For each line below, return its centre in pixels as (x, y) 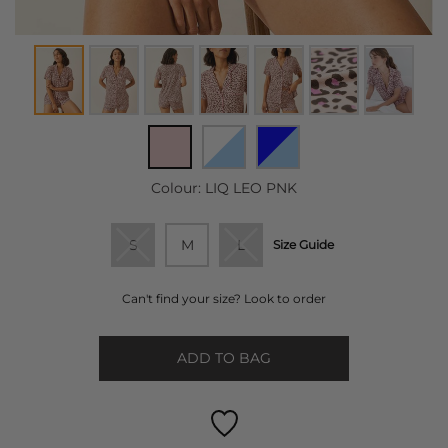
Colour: (178, 188)
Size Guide (303, 245)
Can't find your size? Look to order (224, 299)
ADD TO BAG (224, 358)
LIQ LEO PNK (251, 188)
